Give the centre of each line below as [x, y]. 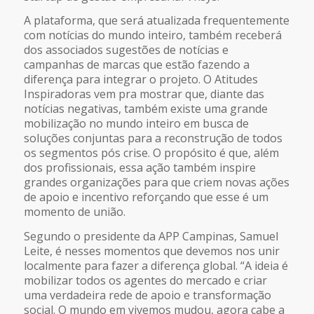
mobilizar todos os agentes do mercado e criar [145, 280]
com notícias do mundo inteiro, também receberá [152, 35]
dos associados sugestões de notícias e [126, 50]
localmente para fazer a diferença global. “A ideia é [156, 265]
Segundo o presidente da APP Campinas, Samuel [151, 236]
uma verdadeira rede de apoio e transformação [147, 295]
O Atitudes [230, 80]
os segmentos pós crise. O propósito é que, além [151, 153]
